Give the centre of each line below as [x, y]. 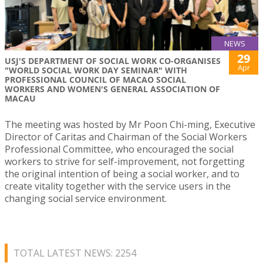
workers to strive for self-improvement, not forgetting [125, 161]
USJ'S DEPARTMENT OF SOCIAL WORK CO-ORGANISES [113, 60]
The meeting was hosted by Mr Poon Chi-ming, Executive [130, 124]
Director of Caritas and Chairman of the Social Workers [126, 136]
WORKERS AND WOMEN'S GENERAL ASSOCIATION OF [112, 89]
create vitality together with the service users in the [118, 186]
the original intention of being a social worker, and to [122, 173]
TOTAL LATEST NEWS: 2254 [75, 253]
